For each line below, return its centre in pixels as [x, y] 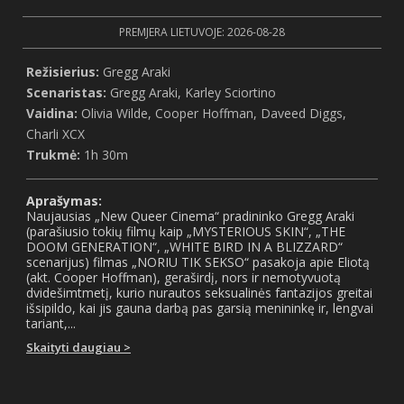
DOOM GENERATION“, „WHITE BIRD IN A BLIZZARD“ [184, 247]
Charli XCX [55, 134]
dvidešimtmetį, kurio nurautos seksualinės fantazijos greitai [199, 293]
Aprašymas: [64, 201]
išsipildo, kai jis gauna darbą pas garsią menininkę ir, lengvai [200, 308]
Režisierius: [64, 72]
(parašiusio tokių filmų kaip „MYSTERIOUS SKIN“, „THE [186, 232]
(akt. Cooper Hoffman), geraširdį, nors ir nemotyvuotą [184, 278]
